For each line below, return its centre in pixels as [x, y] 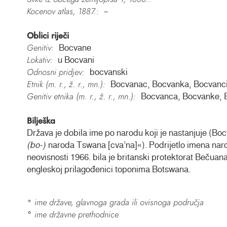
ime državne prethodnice [76, 215]
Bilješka [41, 121]
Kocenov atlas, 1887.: [63, 11]
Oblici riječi [48, 36]
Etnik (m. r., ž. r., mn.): [66, 84]
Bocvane [75, 48]
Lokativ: [40, 60]
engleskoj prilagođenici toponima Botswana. [108, 169]
